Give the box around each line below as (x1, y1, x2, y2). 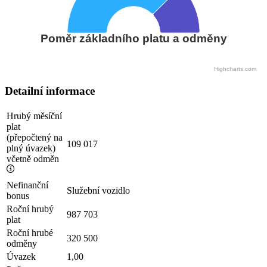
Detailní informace (5, 85, 95, 98)
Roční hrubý (7, 203, 54, 214)
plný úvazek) (7, 142, 55, 153)
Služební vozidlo (67, 185, 130, 195)
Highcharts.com (214, 65, 256, 72)
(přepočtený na (7, 132, 63, 142)
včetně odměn (7, 153, 59, 164)
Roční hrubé (7, 227, 53, 238)
